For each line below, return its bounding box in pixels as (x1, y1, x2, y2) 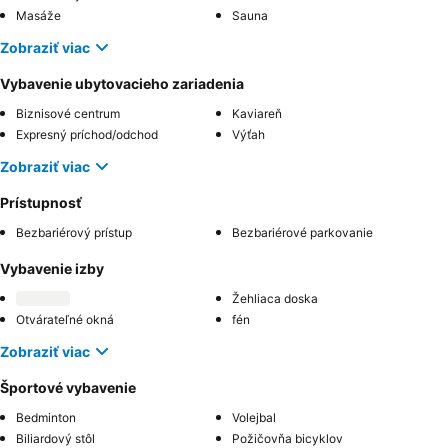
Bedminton (16, 410, 76, 425)
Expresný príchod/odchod (16, 127, 158, 142)
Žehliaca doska (232, 291, 318, 306)
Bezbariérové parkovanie (232, 225, 373, 240)
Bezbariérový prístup (16, 225, 132, 240)
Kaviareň (232, 106, 282, 121)
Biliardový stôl (16, 431, 95, 446)
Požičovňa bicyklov (232, 431, 343, 446)
